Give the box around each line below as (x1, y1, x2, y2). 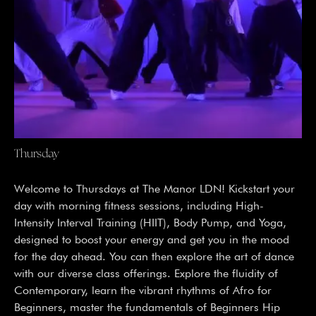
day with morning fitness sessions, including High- (14, 199, 264, 212)
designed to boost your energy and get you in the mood (14, 233, 289, 246)
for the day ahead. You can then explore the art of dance (14, 250, 294, 263)
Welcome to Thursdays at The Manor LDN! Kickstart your (14, 182, 295, 195)
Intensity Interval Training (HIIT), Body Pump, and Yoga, (14, 216, 286, 229)
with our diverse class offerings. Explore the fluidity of (14, 267, 278, 280)
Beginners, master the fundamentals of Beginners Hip (14, 300, 280, 314)
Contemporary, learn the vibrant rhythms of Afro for (14, 284, 272, 297)
